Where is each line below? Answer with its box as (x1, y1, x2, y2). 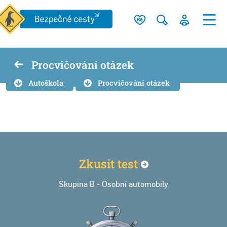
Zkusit (79, 156, 118, 171)
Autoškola (28, 78, 63, 88)
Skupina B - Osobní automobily (59, 179, 168, 189)
